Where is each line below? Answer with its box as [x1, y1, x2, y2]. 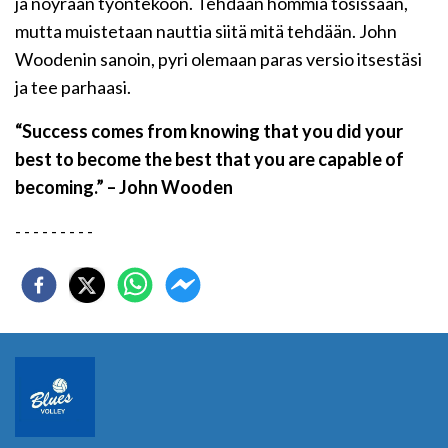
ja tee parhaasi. [15, 76, 131, 98]
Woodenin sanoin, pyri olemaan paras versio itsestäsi [15, 48, 422, 70]
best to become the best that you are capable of [15, 148, 404, 170]
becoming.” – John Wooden [15, 176, 233, 198]
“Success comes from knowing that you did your [15, 120, 403, 142]
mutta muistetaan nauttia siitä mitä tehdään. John [15, 20, 397, 42]
